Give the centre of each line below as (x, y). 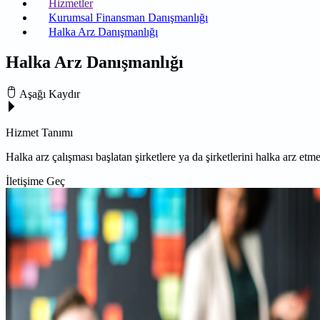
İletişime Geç (35, 181)
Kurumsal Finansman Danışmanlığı (128, 17)
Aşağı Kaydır (50, 94)
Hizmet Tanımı (39, 132)
